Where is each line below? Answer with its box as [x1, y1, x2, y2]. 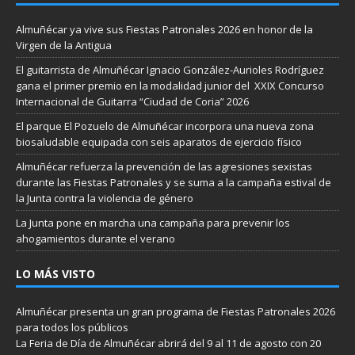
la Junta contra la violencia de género [16, 190, 196, 205]
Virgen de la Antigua [16, 37, 112, 52]
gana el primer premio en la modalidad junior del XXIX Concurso [16, 78, 324, 93]
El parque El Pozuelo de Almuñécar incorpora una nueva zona [16, 118, 314, 133]
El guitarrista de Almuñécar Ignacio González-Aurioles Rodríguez [16, 62, 324, 77]
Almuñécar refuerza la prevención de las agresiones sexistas [16, 158, 312, 174]
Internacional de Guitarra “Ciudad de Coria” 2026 [16, 94, 249, 109]
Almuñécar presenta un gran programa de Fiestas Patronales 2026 [16, 303, 335, 319]
